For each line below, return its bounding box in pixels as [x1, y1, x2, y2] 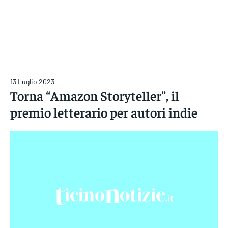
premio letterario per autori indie [10, 103, 197, 121]
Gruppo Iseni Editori [82, 32, 146, 41]
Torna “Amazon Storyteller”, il [10, 87, 179, 104]
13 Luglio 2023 [10, 77, 54, 87]
